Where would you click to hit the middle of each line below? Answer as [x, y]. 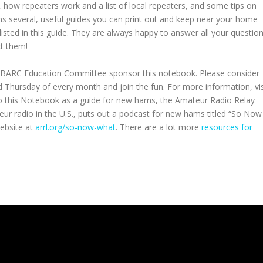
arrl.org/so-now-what [75, 127]
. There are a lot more [159, 127]
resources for [227, 127]
